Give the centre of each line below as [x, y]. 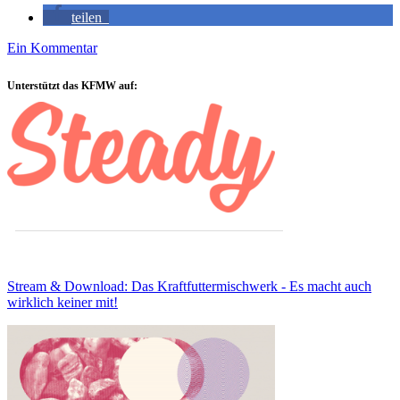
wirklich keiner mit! [62, 303]
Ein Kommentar [52, 47]
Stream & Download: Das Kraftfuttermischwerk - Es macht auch [189, 287]
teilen [87, 17]
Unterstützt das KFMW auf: [72, 85]
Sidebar [42, 88]
